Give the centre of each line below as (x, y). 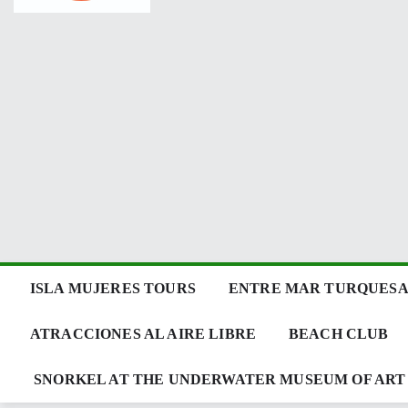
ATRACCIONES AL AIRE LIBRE (143, 333)
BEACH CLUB (339, 333)
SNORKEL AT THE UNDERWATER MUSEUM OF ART (218, 379)
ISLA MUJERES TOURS (113, 288)
